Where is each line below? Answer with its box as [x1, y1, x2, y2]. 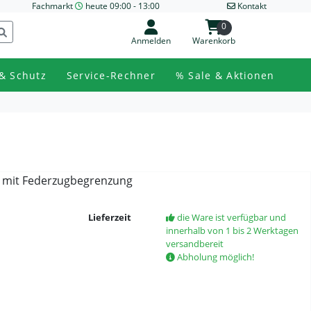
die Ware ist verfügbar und [174, 211, 286, 224]
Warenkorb [192, 35, 235, 47]
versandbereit [165, 237, 224, 250]
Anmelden [131, 35, 171, 47]
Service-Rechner [66, 68, 155, 82]
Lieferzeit [88, 211, 131, 224]
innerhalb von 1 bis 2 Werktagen [165, 224, 299, 237]
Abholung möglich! [174, 251, 254, 263]
